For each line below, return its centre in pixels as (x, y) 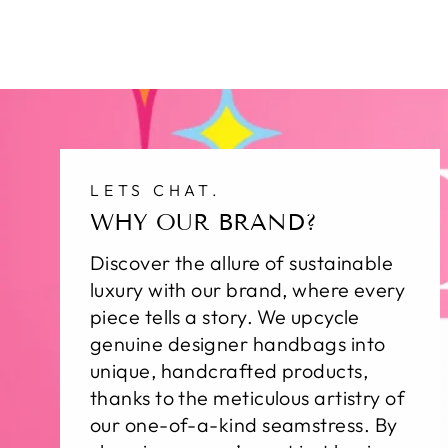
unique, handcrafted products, (229, 371)
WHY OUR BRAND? (203, 222)
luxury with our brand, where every (248, 290)
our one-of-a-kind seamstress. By (244, 425)
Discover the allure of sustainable (242, 263)
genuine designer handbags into (238, 344)
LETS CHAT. (156, 190)
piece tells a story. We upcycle (225, 317)
